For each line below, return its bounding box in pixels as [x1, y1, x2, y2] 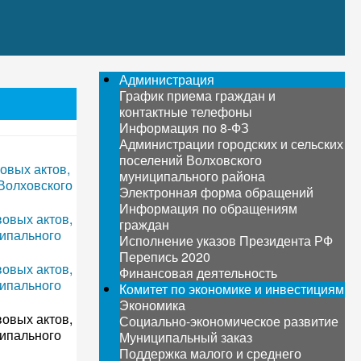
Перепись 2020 [118, 247, 210, 266]
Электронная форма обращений [118, 183, 313, 201]
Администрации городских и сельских [118, 135, 343, 153]
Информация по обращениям [118, 199, 297, 218]
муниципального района [118, 167, 265, 185]
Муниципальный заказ [118, 328, 252, 346]
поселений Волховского [118, 151, 262, 169]
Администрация [118, 70, 214, 89]
